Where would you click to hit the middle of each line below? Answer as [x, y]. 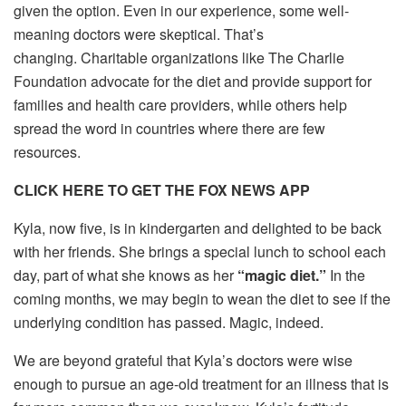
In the [346, 275]
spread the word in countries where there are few [169, 129]
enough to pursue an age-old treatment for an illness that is [201, 384]
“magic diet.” [282, 275]
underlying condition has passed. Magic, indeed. [169, 323]
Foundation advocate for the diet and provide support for [193, 82]
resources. [47, 152]
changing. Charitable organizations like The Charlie [179, 58]
